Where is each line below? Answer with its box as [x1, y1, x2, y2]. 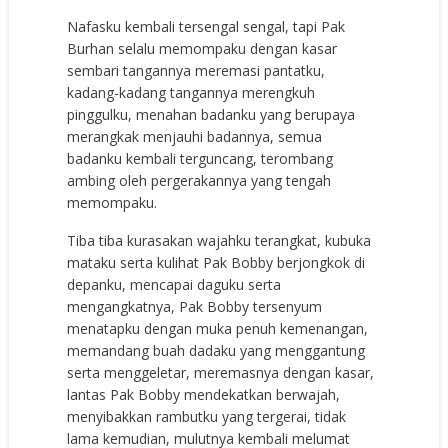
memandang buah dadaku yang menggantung [67, 341, 366, 361]
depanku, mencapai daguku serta [67, 275, 282, 295]
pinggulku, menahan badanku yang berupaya [67, 105, 356, 125]
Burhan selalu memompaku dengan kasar [67, 39, 338, 59]
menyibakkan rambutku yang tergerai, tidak [67, 407, 347, 427]
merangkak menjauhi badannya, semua [67, 127, 323, 147]
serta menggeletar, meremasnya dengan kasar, [67, 363, 375, 383]
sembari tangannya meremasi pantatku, [67, 61, 326, 81]
